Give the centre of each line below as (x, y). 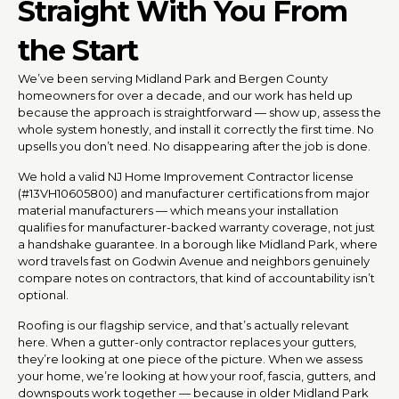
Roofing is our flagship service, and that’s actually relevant (183, 325)
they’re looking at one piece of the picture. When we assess (190, 358)
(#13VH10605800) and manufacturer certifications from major (194, 193)
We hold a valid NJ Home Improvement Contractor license (186, 176)
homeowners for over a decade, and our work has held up (185, 95)
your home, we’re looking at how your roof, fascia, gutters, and (197, 375)
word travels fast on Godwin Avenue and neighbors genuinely (194, 261)
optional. (43, 294)
